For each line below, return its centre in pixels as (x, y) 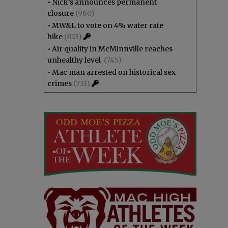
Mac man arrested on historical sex (114, 72)
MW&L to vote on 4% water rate (108, 25)
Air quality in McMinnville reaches (112, 49)
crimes (60, 83)
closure (61, 13)
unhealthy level (75, 60)
